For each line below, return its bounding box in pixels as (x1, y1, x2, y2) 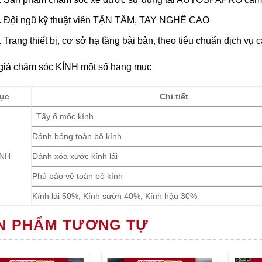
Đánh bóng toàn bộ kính (32, 132, 122, 142)
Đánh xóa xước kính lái (32, 151, 118, 161)
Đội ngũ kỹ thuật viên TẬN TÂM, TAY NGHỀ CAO (3, 15, 209, 26)
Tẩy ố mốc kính (36, 112, 94, 122)
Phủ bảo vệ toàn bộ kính (32, 171, 123, 181)
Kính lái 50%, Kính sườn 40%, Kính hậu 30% (32, 191, 197, 201)
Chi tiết (159, 92, 188, 102)
